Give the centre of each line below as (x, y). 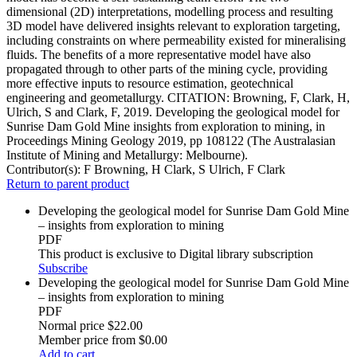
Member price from (87, 340)
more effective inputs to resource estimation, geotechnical (150, 84)
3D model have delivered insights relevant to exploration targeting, (173, 26)
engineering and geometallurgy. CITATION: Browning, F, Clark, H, (178, 98)
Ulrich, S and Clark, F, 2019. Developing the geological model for (173, 112)
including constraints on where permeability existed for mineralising (176, 41)
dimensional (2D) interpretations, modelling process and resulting (170, 12)
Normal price (71, 326)
